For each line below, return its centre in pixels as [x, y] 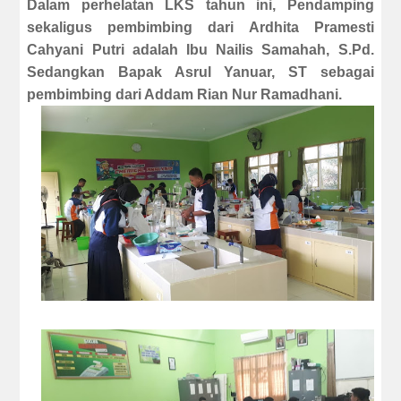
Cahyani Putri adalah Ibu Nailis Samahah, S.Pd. [200, 50]
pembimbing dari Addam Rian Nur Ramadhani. [185, 95]
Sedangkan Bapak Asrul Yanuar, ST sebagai [200, 73]
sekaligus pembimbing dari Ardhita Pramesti [200, 28]
